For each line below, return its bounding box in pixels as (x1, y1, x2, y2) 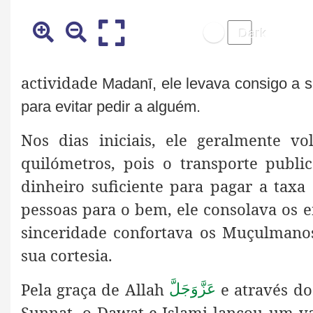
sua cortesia (21, 244, 108, 265)
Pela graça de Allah (21, 278, 169, 300)
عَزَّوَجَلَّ (168, 280, 216, 298)
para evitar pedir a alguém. (21, 97, 201, 115)
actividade (21, 71, 98, 93)
